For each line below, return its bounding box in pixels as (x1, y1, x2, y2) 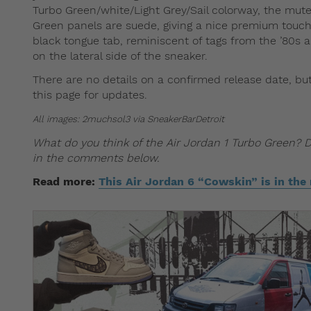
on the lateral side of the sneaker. (33, 49, 208, 62)
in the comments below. (33, 151, 163, 165)
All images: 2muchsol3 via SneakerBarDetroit (33, 113, 224, 124)
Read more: (33, 174, 99, 188)
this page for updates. (33, 87, 147, 101)
